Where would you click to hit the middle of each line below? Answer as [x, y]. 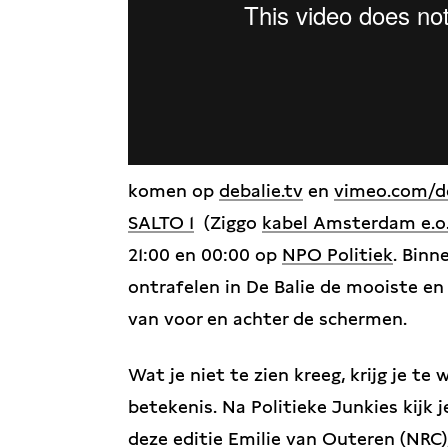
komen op [173, 190]
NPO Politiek [337, 254]
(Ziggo [228, 222]
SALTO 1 [161, 222]
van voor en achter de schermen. [267, 318]
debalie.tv [261, 190]
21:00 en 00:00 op [205, 254]
